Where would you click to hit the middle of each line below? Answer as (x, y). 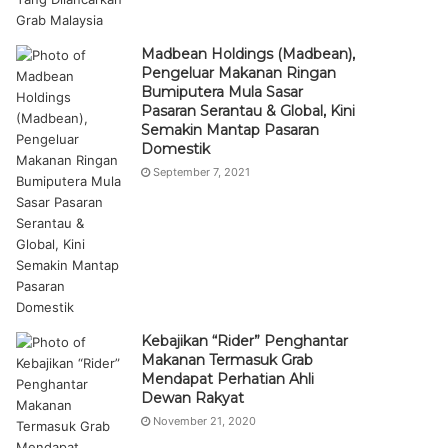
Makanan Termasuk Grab (227, 360)
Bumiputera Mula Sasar (222, 92)
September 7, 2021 (202, 172)
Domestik (176, 149)
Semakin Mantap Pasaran (230, 130)
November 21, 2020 (205, 421)
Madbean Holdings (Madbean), (248, 54)
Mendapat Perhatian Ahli (228, 379)
